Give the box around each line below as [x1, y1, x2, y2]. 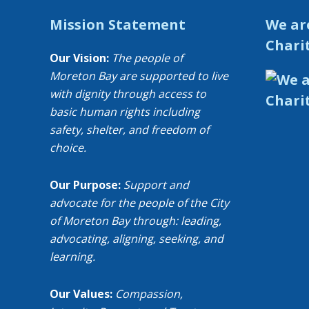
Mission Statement [50, 15, 186, 34]
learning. [50, 249, 95, 264]
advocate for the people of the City [50, 195, 229, 210]
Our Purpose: [50, 177, 123, 192]
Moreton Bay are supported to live [50, 68, 228, 83]
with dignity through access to [50, 86, 206, 101]
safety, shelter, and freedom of [50, 122, 209, 137]
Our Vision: [50, 50, 112, 66]
